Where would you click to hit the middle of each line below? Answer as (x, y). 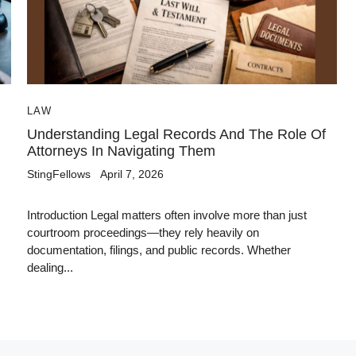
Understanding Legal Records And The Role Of (176, 135)
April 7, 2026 (132, 174)
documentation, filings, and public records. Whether (159, 250)
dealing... (50, 268)
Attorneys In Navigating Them (121, 151)
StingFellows (59, 174)
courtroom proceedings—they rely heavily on (143, 233)
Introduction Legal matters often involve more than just (167, 215)
